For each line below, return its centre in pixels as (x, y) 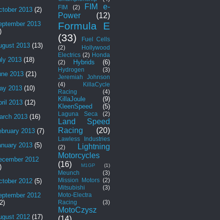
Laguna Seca (78, 113)
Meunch (69, 172)
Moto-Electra (75, 194)
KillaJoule (72, 99)
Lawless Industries (84, 138)
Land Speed (84, 121)
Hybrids (84, 62)
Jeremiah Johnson (84, 77)
